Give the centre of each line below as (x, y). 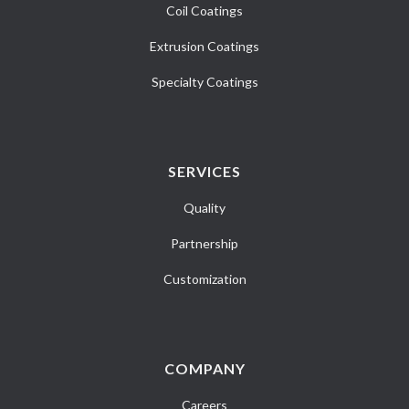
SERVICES (204, 171)
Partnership (204, 243)
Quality (204, 208)
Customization (204, 279)
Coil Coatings (204, 10)
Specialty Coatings (204, 82)
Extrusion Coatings (204, 46)
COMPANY (204, 368)
